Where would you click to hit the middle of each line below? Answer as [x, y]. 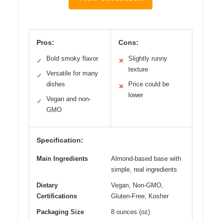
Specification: [60, 140]
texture [138, 69]
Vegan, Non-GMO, [137, 185]
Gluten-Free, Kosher [140, 196]
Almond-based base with [146, 158]
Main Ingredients [62, 158]
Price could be [148, 84]
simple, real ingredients [144, 169]
